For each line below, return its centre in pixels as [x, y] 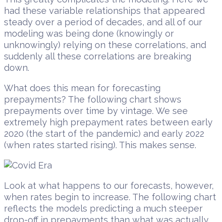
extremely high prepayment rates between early [108, 122]
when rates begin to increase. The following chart [110, 197]
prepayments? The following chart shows [93, 100]
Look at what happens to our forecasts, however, [109, 186]
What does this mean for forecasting [82, 88]
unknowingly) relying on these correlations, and [105, 45]
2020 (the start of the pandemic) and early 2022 [104, 134]
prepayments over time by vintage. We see [96, 111]
